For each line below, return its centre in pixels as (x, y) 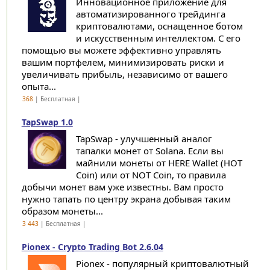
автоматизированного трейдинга (150, 14)
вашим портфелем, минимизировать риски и (123, 62)
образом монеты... (62, 211)
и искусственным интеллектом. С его (158, 38)
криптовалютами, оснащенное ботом (159, 26)
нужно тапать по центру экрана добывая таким (126, 199)
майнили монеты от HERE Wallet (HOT (159, 163)
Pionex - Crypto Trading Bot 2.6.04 (92, 247)
